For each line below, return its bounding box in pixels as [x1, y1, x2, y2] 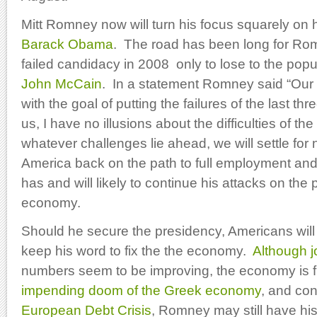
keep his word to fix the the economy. [21, 243, 253, 258]
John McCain [21, 76, 102, 91]
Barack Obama [21, 36, 113, 52]
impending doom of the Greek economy [21, 282, 261, 298]
